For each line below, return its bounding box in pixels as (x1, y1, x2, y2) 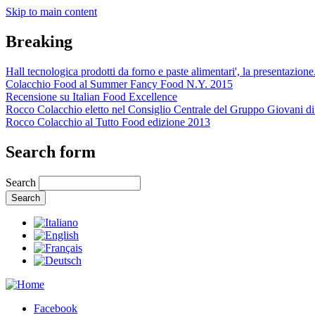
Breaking (6, 32, 72, 51)
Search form (6, 142, 96, 161)
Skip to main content (6, 6, 97, 18)
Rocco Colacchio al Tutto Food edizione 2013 (6, 115, 210, 128)
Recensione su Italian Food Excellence (6, 90, 177, 103)
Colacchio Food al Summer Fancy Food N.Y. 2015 (6, 77, 233, 90)
